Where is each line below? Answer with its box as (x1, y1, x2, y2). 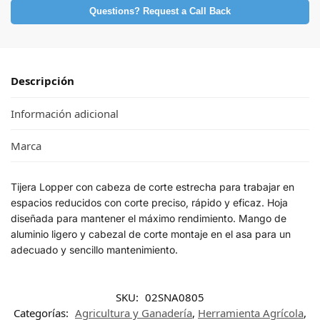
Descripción (11, 74, 74, 89)
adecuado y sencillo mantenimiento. (11, 244, 181, 256)
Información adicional (11, 106, 119, 121)
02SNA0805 (145, 289, 204, 304)
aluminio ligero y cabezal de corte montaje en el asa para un (11, 228, 291, 241)
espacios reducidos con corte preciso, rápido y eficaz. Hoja (11, 196, 288, 209)
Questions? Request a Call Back (89, 6, 231, 17)
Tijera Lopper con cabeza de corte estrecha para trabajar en (11, 181, 294, 194)
